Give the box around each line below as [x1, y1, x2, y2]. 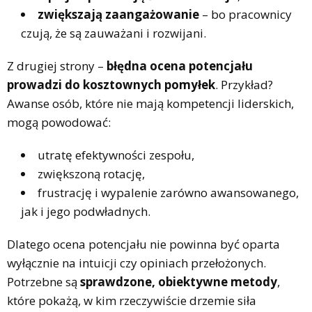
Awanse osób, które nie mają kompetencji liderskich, [7, 95, 294, 111]
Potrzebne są [7, 273, 80, 290]
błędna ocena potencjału [107, 57, 253, 74]
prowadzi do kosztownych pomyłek [7, 76, 215, 93]
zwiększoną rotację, [38, 165, 145, 182]
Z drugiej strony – [7, 57, 107, 74]
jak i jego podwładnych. [21, 203, 150, 219]
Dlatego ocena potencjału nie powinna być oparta [7, 235, 280, 252]
